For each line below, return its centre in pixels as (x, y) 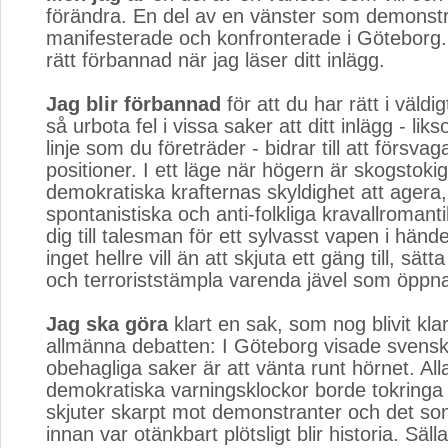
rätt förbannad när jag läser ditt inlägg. (215, 60)
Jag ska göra (107, 324)
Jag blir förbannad (133, 104)
